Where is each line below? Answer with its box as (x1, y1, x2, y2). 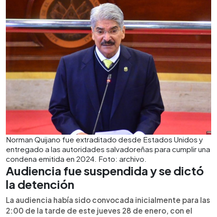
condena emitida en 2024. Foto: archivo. (6, 154, 147, 163)
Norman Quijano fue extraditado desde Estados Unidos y (6, 135, 203, 144)
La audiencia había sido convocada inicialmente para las (6, 195, 210, 204)
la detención (6, 177, 74, 191)
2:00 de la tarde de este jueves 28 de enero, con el (6, 206, 192, 215)
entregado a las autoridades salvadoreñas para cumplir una (6, 144, 210, 154)
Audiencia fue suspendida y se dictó (6, 163, 204, 178)
